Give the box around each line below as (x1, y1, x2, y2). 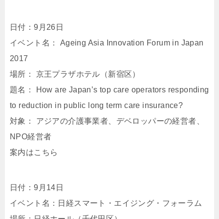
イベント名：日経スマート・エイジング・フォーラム (10, 199, 202, 207)
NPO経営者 (10, 132, 52, 141)
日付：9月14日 (10, 183, 64, 192)
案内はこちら (10, 148, 58, 156)
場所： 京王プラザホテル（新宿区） (10, 70, 140, 78)
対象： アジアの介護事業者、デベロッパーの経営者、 (10, 117, 205, 125)
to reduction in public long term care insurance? (10, 101, 183, 109)
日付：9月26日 (10, 23, 64, 31)
